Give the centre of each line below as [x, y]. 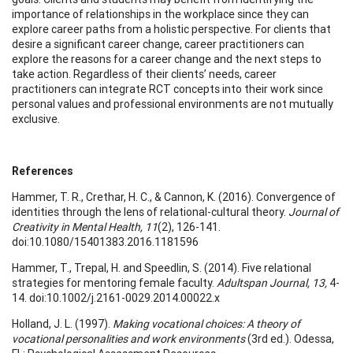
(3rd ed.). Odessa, [290, 338]
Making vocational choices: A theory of [205, 323]
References [43, 171]
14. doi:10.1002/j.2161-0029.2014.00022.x [116, 297]
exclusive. [36, 119]
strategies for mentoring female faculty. [113, 282]
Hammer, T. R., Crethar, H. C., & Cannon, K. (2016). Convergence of [174, 197]
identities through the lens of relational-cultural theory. [149, 212]
